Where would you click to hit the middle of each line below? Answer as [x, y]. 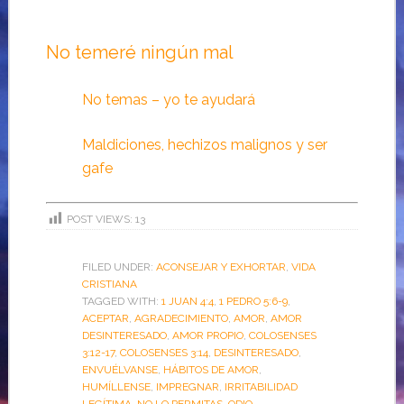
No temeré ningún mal [139, 53]
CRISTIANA [109, 285]
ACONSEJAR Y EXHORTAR [220, 267]
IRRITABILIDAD [261, 387]
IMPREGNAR [187, 387]
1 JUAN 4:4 [187, 302]
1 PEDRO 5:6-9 [253, 302]
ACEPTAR [105, 319]
